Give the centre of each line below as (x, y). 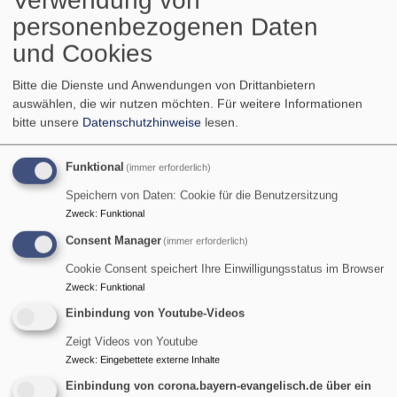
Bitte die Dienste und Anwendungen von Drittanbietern (164, 85)
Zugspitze (60, 191)
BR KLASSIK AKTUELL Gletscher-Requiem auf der (191, 174)
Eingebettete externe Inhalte (160, 360)
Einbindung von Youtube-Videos (155, 314)
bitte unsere (47, 122)
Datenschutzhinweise (142, 122)
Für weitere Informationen (290, 103)
